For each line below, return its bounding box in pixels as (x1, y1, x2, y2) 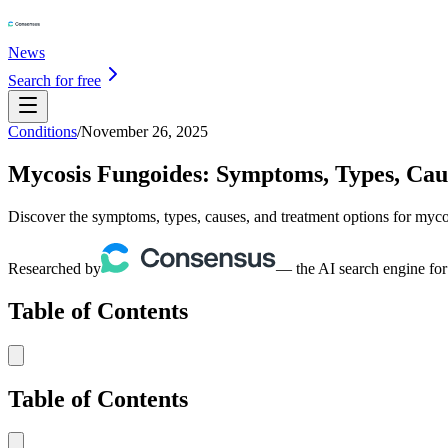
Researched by (8, 259, 101, 277)
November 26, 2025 (81, 123, 208, 140)
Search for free (8, 72, 101, 89)
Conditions (8, 123, 77, 140)
